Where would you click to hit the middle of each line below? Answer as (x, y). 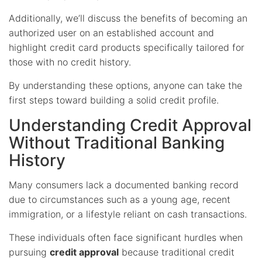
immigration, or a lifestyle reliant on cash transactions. (128, 214)
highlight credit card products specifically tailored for (127, 47)
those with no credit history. (70, 62)
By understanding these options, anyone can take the (125, 85)
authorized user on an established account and (111, 32)
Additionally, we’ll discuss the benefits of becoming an (128, 18)
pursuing (29, 252)
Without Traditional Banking (117, 142)
